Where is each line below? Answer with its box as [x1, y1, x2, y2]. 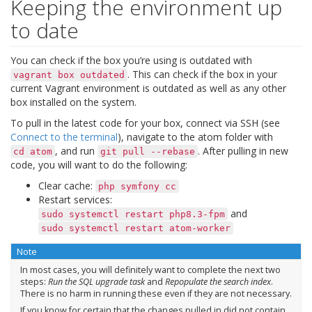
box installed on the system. [10, 95, 136, 109]
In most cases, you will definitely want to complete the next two [19, 264, 281, 276]
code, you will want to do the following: [10, 157, 187, 171]
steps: [19, 276, 48, 288]
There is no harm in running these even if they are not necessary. [19, 288, 292, 300]
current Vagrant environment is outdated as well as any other [10, 81, 286, 95]
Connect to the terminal [10, 130, 118, 143]
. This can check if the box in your [127, 67, 277, 81]
